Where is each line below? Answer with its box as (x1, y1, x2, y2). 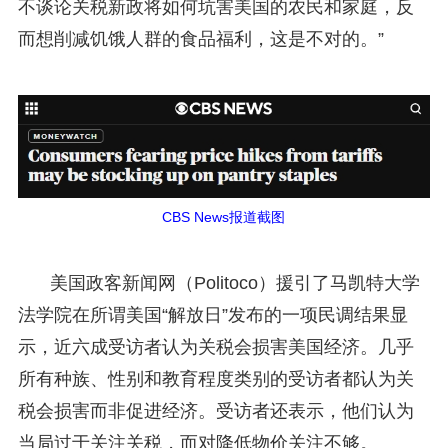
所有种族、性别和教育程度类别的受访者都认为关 (17, 368, 414, 389)
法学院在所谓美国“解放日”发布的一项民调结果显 (17, 304, 408, 325)
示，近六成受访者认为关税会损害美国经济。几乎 (17, 336, 414, 357)
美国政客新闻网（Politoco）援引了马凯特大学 (49, 272, 420, 293)
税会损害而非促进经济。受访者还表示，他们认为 (17, 400, 414, 421)
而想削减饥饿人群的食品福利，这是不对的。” (17, 28, 384, 49)
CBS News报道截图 (162, 208, 286, 225)
